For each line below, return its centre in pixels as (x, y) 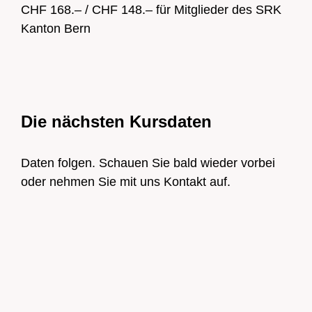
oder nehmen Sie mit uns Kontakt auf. (126, 181)
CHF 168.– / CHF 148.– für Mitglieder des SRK (151, 10)
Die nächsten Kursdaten (116, 121)
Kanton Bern (56, 29)
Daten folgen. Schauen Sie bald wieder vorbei (148, 163)
